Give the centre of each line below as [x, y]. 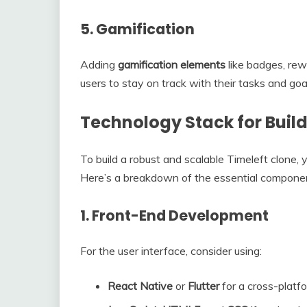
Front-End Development [180, 215]
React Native [140, 285]
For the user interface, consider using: [171, 250]
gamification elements [172, 64]
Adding [99, 64]
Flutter [204, 285]
